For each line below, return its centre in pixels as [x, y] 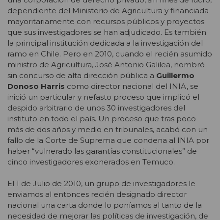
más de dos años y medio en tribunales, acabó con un [108, 129]
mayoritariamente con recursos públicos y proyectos [106, 21]
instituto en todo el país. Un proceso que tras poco [102, 118]
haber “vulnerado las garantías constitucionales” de [102, 151]
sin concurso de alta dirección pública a [82, 75]
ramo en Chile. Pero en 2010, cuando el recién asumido [110, 54]
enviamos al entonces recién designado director [97, 194]
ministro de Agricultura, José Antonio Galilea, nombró [106, 64]
